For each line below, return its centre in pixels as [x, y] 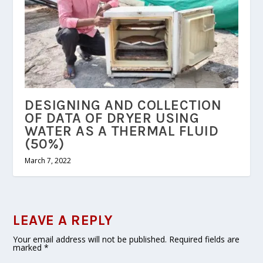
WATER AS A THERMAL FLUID [122, 131]
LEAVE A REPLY [63, 220]
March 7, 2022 [48, 160]
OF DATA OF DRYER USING [112, 118]
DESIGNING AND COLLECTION [123, 105]
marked [29, 247]
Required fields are [205, 239]
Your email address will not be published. [90, 239]
